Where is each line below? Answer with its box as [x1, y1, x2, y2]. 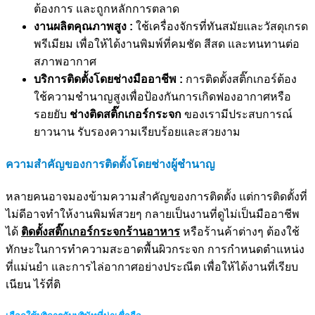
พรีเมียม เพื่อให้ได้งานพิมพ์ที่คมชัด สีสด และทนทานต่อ [34, 37, 300, 50]
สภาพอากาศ [34, 55, 96, 67]
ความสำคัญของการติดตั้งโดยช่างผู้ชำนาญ [6, 157, 215, 170]
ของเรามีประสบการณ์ [181, 108, 292, 120]
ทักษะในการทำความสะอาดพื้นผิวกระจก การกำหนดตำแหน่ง [6, 243, 304, 256]
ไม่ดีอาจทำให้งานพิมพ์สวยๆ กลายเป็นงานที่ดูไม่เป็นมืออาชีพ [6, 208, 300, 221]
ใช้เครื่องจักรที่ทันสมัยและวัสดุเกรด [133, 20, 308, 32]
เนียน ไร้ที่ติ [6, 278, 60, 291]
